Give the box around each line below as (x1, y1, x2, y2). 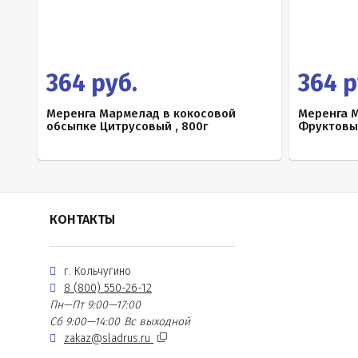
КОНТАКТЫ (50, 212, 115, 227)
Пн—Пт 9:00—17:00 (50, 298, 141, 312)
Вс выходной (124, 315, 190, 328)
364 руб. (46, 69, 137, 97)
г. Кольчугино (64, 265, 131, 278)
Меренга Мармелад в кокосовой (46, 106, 236, 121)
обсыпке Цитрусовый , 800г (46, 119, 208, 133)
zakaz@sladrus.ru (64, 332, 153, 345)
